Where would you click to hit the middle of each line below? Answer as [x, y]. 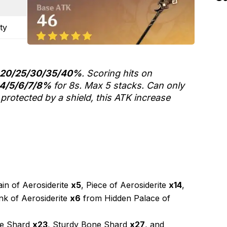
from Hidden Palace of [125, 198]
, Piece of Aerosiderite [125, 185]
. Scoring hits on [117, 73]
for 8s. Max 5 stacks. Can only [118, 85]
